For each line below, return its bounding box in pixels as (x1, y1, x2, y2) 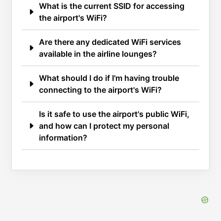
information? (39, 132, 87, 143)
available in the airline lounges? (39, 48, 157, 59)
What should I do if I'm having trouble (39, 73, 179, 83)
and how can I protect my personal (39, 120, 169, 131)
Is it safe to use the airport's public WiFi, (39, 109, 189, 119)
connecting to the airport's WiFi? (39, 84, 162, 95)
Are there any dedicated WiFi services (39, 37, 181, 47)
